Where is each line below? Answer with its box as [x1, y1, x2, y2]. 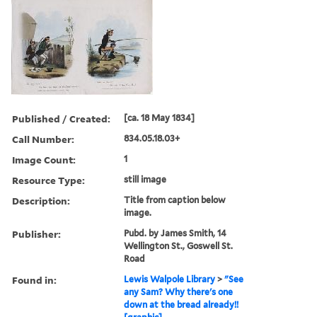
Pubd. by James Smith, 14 [124, 227, 227, 238]
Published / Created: [12, 111, 110, 125]
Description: [12, 193, 70, 207]
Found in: [12, 272, 57, 287]
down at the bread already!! [124, 299, 239, 310]
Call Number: [12, 132, 74, 146]
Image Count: [12, 152, 76, 166]
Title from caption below [124, 194, 226, 205]
